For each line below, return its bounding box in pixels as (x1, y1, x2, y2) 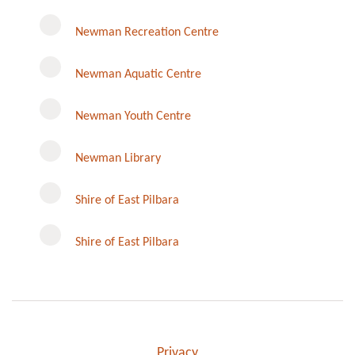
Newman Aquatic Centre (75, 67, 201, 81)
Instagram (178, 181, 231, 195)
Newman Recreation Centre (75, 25, 219, 39)
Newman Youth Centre (75, 109, 191, 123)
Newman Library (75, 151, 161, 165)
